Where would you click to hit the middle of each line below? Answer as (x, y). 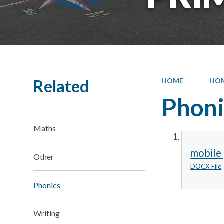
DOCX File (206, 167)
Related (61, 86)
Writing (47, 213)
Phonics (47, 185)
